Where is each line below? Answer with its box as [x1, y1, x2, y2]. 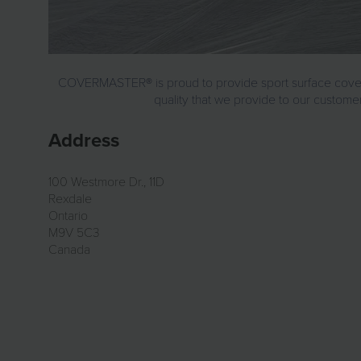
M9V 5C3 [48, 223, 100, 240]
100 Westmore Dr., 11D [48, 172, 164, 189]
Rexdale [48, 189, 92, 206]
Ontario [48, 206, 88, 223]
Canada [48, 240, 90, 257]
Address [48, 126, 119, 154]
